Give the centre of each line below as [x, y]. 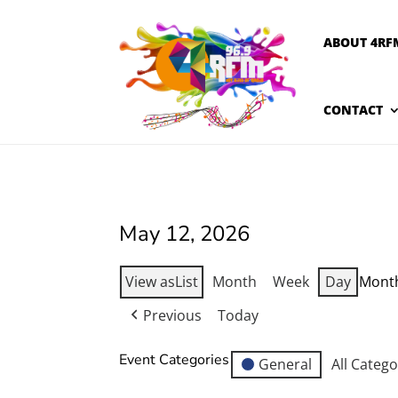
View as [151, 281]
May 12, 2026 [185, 233]
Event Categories [175, 359]
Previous [173, 315]
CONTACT [354, 110]
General [286, 364]
